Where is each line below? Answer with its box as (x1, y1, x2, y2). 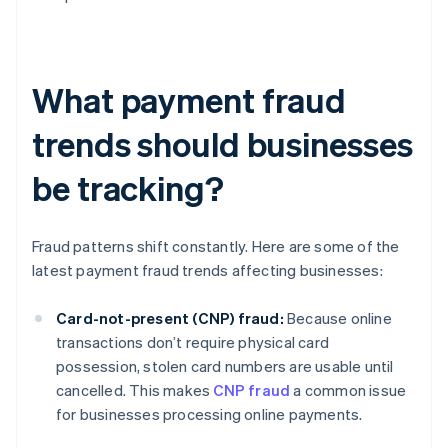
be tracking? (32, 166, 224, 210)
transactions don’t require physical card (56, 332, 329, 353)
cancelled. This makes (56, 380, 214, 401)
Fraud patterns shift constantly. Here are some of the (32, 236, 400, 257)
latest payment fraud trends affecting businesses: (32, 260, 383, 281)
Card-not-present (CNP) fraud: (56, 308, 284, 329)
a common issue (290, 380, 407, 401)
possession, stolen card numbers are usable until (56, 356, 394, 377)
